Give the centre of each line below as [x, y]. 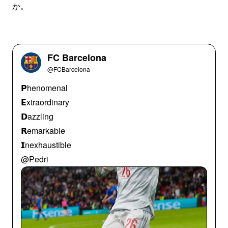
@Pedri [35, 159]
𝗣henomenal [44, 88]
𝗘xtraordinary [45, 102]
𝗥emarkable [43, 131]
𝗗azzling [37, 116]
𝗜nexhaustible [46, 145]
